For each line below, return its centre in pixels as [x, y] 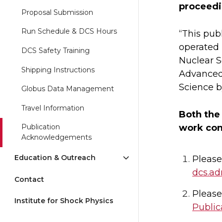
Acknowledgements [56, 138]
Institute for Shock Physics [64, 201]
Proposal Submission [57, 12]
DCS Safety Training [55, 51]
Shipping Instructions [58, 70]
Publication [41, 127]
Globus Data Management [68, 89]
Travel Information [53, 108]
